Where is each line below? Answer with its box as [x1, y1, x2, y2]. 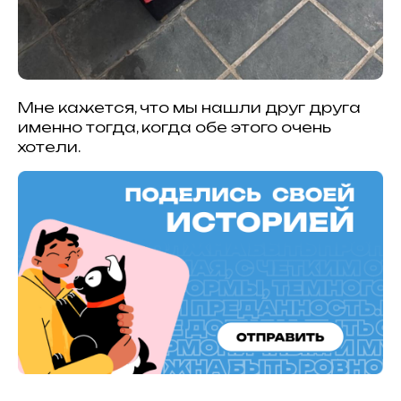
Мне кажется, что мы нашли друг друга [18, 98, 361, 116]
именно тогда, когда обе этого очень [18, 117, 331, 136]
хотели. [18, 137, 81, 156]
